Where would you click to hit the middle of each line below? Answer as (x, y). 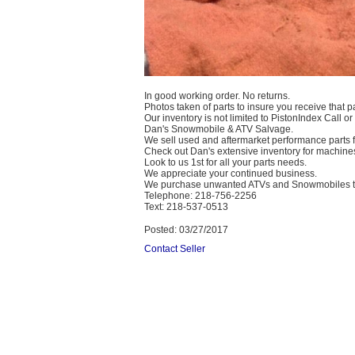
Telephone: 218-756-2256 (200, 195)
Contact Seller (175, 248)
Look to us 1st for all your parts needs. (225, 162)
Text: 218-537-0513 (186, 206)
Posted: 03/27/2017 (186, 229)
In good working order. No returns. (217, 95)
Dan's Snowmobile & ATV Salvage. (219, 129)
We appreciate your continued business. (231, 173)
